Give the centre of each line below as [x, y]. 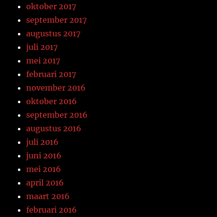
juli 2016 [43, 142]
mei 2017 [43, 60]
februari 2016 [52, 209]
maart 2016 [48, 196]
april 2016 [45, 182]
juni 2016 [44, 155]
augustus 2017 [54, 33]
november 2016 [56, 87]
